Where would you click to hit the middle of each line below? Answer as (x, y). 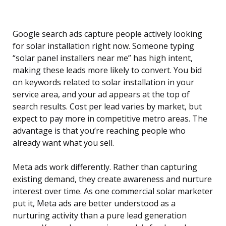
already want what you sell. (63, 143)
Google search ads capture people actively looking (107, 34)
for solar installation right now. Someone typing (103, 46)
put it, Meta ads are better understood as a (94, 204)
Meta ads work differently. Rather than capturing (105, 167)
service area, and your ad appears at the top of (101, 95)
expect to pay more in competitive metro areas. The (110, 119)
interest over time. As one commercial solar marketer (113, 191)
